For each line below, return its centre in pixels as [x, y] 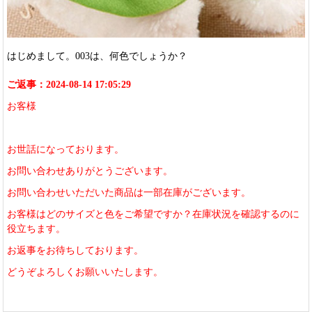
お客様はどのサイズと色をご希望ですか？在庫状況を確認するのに [154, 214]
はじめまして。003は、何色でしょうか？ [97, 56]
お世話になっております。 [66, 149]
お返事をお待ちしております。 [76, 250]
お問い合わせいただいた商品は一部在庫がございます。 [129, 192]
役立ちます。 [37, 228]
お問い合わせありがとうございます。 [90, 171]
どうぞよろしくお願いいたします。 [85, 272]
